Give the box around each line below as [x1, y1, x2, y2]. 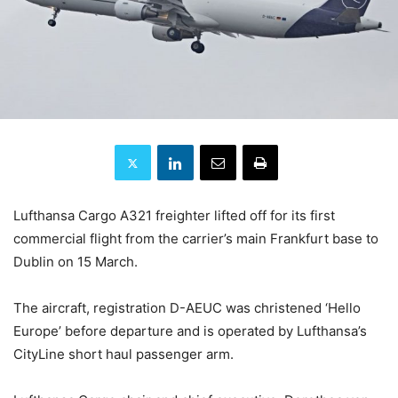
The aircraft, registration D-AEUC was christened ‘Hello [13, 299, 361, 317]
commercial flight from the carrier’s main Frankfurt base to [13, 230, 378, 248]
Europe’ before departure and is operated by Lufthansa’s [13, 322, 367, 340]
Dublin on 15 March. [13, 253, 138, 271]
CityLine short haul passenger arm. [13, 346, 234, 363]
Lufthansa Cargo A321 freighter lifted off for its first [13, 207, 335, 225]
